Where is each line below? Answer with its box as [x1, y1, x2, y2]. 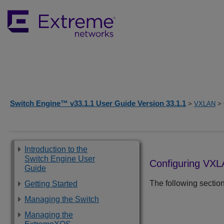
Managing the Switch [24, 195, 99, 203]
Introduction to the [24, 145, 87, 153]
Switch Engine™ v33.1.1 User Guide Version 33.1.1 [10, 99, 186, 107]
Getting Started [24, 179, 77, 188]
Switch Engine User [24, 154, 95, 163]
